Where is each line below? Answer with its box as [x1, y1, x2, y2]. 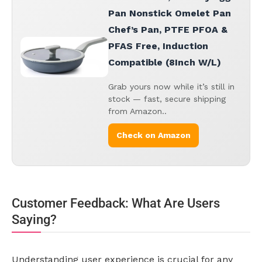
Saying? [12, 212, 57, 227]
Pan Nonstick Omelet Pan [108, 8, 231, 19]
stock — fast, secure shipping [108, 94, 226, 104]
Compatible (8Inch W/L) [108, 57, 221, 68]
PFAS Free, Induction [108, 40, 208, 52]
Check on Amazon [116, 130, 191, 140]
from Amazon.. [108, 106, 167, 116]
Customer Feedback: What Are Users [12, 196, 220, 211]
